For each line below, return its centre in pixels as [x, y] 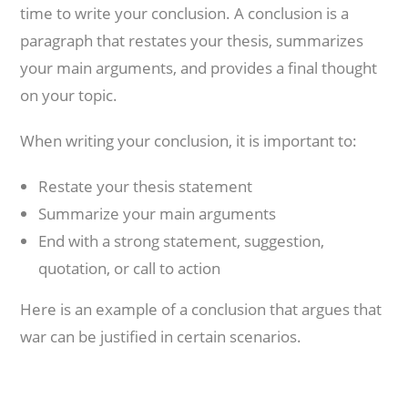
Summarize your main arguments [158, 214]
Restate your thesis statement [146, 186]
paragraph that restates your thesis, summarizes [192, 41]
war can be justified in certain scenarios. [161, 337]
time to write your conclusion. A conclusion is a [185, 13]
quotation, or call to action [130, 268]
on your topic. [69, 95]
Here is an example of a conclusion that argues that [201, 309]
